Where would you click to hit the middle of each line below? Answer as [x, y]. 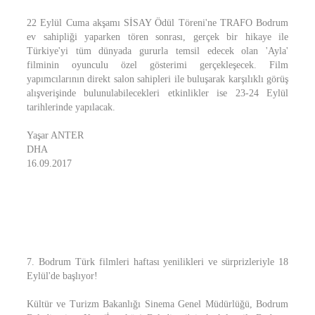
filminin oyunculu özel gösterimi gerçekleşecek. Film [157, 65]
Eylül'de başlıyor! [62, 276]
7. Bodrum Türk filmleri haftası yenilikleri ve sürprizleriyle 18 [157, 262]
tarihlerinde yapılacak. [71, 107]
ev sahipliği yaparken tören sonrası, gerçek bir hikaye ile [157, 37]
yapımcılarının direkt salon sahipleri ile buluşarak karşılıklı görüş [157, 79]
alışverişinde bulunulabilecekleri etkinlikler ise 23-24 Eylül [157, 93]
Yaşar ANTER [55, 135]
